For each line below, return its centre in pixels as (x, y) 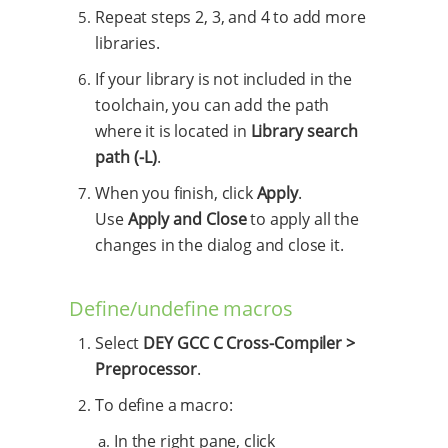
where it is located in (173, 131)
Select (119, 343)
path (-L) (126, 157)
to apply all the (302, 219)
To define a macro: (164, 405)
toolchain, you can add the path (212, 105)
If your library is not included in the (224, 79)
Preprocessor (146, 369)
